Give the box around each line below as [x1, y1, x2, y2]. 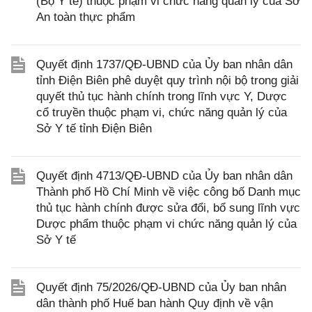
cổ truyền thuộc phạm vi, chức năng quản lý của [36, 106, 287, 120]
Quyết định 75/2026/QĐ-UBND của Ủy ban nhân [36, 281, 286, 295]
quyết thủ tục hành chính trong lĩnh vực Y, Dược [36, 90, 287, 104]
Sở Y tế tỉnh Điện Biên [36, 122, 152, 136]
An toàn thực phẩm [36, 10, 135, 24]
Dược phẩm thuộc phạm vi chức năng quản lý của [36, 217, 297, 231]
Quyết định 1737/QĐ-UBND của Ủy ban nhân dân [36, 58, 292, 72]
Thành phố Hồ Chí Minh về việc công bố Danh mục [36, 185, 301, 199]
